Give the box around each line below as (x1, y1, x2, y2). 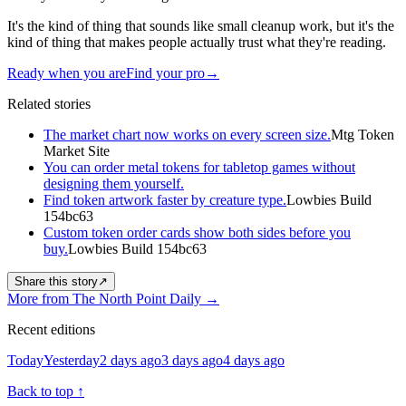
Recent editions (7, 321, 95, 337)
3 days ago (161, 352, 223, 368)
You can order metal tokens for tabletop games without (43, 159, 355, 175)
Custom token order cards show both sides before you (43, 224, 351, 240)
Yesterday (43, 352, 100, 368)
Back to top (7, 382, 77, 399)
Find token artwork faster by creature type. (43, 191, 286, 208)
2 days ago (100, 352, 161, 368)
